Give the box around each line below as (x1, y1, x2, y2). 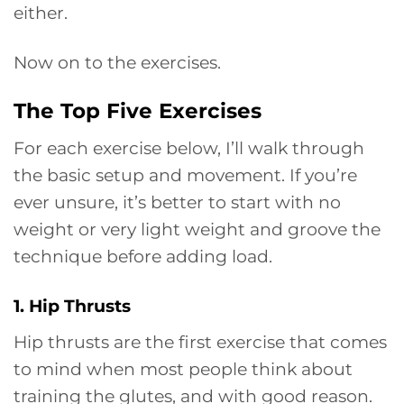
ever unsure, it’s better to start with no (14, 191, 341, 214)
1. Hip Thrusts (14, 295, 131, 317)
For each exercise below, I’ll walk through (14, 137, 364, 160)
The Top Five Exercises (14, 97, 262, 124)
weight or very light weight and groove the (14, 218, 381, 241)
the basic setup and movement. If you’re (14, 164, 357, 187)
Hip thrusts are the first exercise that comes (14, 330, 387, 353)
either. (14, 2, 68, 23)
